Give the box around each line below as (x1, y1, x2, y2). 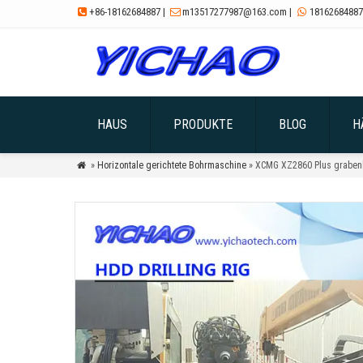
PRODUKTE (173, 117, 233, 132)
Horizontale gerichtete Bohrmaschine (96, 160, 246, 171)
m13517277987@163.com (182, 6, 288, 18)
